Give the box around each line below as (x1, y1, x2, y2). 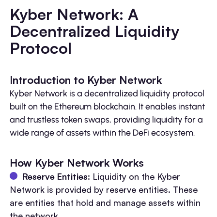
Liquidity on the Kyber (90, 171, 180, 182)
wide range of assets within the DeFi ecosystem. (10, 127, 195, 139)
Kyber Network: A (10, 4, 139, 24)
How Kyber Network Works (10, 156, 144, 170)
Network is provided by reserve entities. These (10, 184, 198, 195)
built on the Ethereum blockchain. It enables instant (10, 101, 205, 112)
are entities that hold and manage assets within (10, 197, 201, 208)
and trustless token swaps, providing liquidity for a (10, 114, 203, 125)
